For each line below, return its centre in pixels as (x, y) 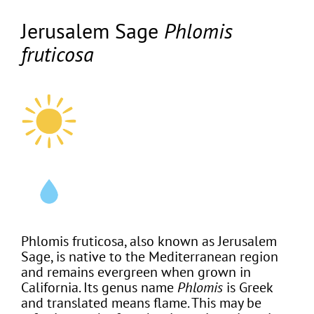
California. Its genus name (99, 287)
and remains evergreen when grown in (136, 272)
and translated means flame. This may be (141, 302)
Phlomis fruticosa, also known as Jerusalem (149, 241)
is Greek (247, 287)
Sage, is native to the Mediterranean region (149, 256)
